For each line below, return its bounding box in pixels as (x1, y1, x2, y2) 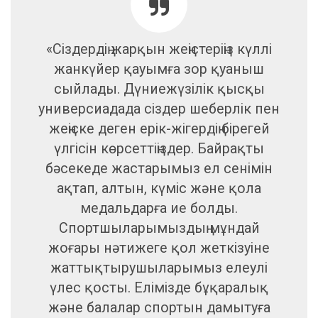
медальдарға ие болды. (80, 199, 238, 216)
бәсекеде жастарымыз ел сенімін (45, 160, 273, 177)
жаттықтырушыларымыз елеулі (50, 259, 268, 276)
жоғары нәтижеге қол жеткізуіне (48, 239, 270, 256)
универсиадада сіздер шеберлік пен (38, 100, 280, 117)
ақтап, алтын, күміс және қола (57, 180, 261, 197)
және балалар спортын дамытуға (48, 299, 270, 316)
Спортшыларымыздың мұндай (58, 219, 260, 236)
